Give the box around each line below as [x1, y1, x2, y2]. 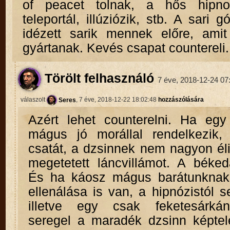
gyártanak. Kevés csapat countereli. [22, 41, 229, 55]
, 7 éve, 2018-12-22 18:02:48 [75, 96, 158, 104]
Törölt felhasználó [41, 71, 154, 85]
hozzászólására [158, 96, 204, 104]
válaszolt [20, 96, 47, 104]
